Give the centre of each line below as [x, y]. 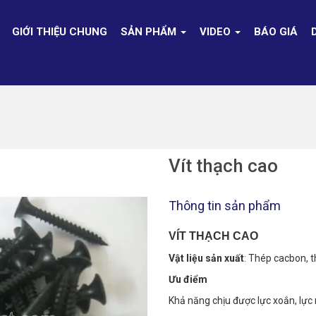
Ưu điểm [188, 280]
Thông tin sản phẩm [225, 206]
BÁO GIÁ [275, 32]
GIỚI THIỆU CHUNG [59, 32]
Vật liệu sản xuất [206, 259]
